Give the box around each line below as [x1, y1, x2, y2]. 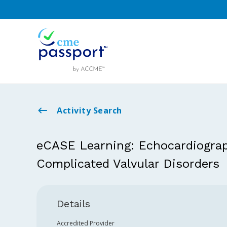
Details [57, 198, 90, 210]
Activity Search [57, 105, 122, 116]
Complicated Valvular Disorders [36, 157, 219, 171]
